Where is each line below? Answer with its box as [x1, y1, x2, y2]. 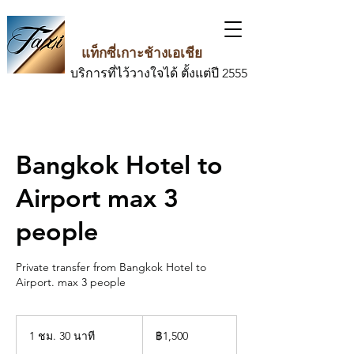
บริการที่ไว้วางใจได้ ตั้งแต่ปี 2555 [70, 66, 247, 81]
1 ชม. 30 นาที [29, 329, 95, 343]
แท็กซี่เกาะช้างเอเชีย [75, 45, 202, 61]
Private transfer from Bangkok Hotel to [16, 260, 206, 274]
